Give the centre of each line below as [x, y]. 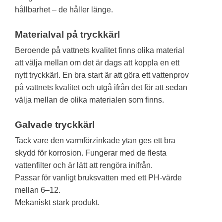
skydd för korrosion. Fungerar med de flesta [91, 153]
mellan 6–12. [38, 190]
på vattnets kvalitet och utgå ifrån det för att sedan [101, 87]
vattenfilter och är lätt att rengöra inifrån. [84, 165]
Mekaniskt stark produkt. [57, 202]
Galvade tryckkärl [55, 124]
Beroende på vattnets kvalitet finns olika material [100, 50]
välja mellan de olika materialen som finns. [89, 100]
